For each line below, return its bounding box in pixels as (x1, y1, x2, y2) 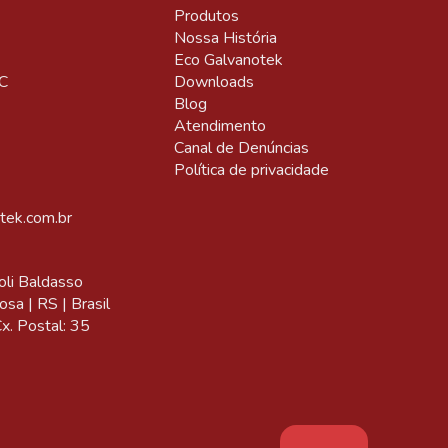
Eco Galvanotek (173, 48, 283, 71)
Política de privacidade (173, 158, 329, 181)
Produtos (173, 4, 239, 27)
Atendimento (173, 114, 266, 137)
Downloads (173, 70, 254, 93)
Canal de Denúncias (173, 136, 309, 159)
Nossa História (173, 26, 277, 49)
